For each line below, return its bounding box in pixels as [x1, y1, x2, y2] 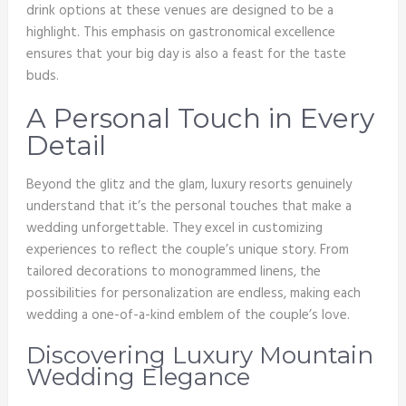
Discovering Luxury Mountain [25, 341, 373, 371]
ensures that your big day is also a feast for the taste [25, 43, 346, 66]
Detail [25, 129, 106, 163]
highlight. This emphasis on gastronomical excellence [25, 22, 335, 44]
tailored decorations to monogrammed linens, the [25, 261, 321, 284]
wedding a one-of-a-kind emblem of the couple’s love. [25, 304, 350, 327]
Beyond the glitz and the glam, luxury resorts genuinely [25, 174, 352, 197]
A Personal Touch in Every [25, 101, 374, 136]
